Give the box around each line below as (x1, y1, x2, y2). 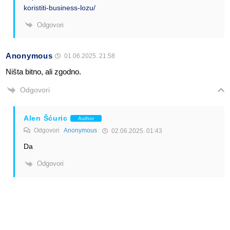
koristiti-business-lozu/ (24, 3, 95, 12)
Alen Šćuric (24, 114, 68, 123)
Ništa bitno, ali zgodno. (6, 67, 81, 76)
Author (78, 115, 94, 121)
